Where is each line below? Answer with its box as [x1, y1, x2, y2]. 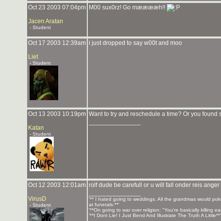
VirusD [28, 195, 46, 202]
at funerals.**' [89, 202, 119, 207]
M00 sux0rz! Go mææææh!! [89, 4, 167, 11]
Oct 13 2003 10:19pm [28, 110, 86, 117]
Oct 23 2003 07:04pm [28, 4, 86, 11]
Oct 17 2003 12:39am [28, 39, 86, 46]
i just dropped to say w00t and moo [89, 39, 182, 46]
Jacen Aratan [28, 18, 63, 25]
